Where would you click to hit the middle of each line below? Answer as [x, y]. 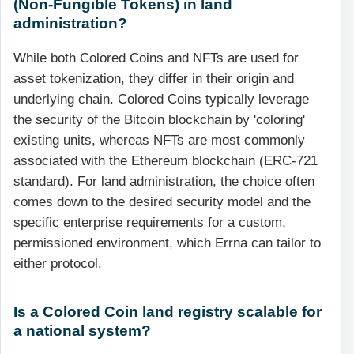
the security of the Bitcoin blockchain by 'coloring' [159, 119]
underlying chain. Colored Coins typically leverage [161, 99]
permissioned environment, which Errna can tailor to [167, 243]
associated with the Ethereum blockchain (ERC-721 [166, 160]
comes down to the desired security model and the [162, 201]
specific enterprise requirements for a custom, [150, 222]
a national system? [82, 330]
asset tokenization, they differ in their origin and [154, 78]
